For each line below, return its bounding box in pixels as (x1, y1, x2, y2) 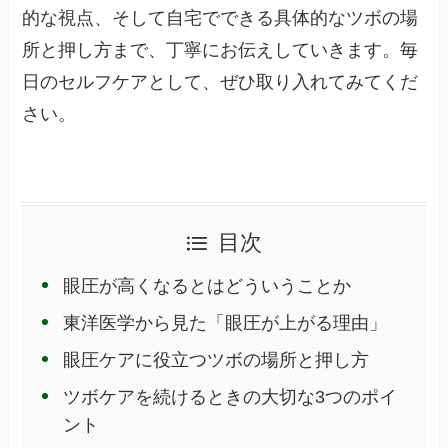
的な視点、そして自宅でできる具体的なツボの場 (22, 8, 419, 29)
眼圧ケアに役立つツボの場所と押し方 (62, 349, 369, 370)
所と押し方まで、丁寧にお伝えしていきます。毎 (22, 40, 419, 61)
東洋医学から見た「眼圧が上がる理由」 (62, 312, 387, 333)
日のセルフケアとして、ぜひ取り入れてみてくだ (22, 72, 419, 93)
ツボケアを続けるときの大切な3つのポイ (62, 386, 397, 407)
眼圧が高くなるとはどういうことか (62, 275, 351, 296)
